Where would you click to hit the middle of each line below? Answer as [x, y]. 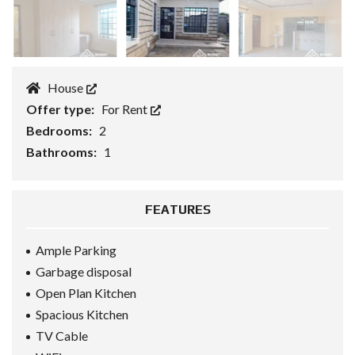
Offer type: [61, 109]
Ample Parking [76, 250]
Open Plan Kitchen [86, 293]
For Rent [126, 109]
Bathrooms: [63, 152]
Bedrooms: [60, 131]
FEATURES [177, 210]
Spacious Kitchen [82, 315]
